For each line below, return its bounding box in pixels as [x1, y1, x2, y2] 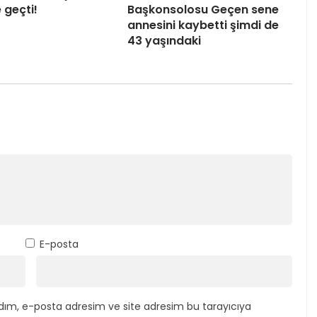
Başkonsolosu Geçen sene [127, 1, 279, 18]
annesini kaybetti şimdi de [127, 17, 279, 34]
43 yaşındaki [127, 33, 201, 50]
